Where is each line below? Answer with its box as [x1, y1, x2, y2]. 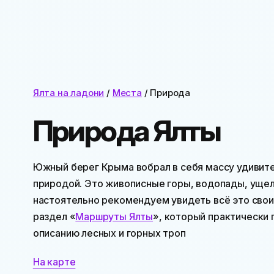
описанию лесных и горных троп [32, 227, 186, 240]
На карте [32, 255, 76, 268]
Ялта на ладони [32, 86, 105, 98]
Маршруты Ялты [75, 210, 154, 223]
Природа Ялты [32, 113, 221, 149]
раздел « [32, 210, 76, 223]
